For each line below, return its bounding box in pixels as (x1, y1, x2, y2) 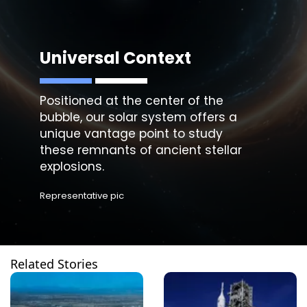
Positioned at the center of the (39, 92, 223, 109)
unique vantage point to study (39, 125, 223, 142)
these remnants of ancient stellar (39, 141, 242, 158)
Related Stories (10, 256, 98, 273)
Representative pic (39, 189, 124, 203)
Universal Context (39, 46, 191, 69)
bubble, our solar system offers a (39, 108, 237, 125)
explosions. (39, 158, 104, 175)
